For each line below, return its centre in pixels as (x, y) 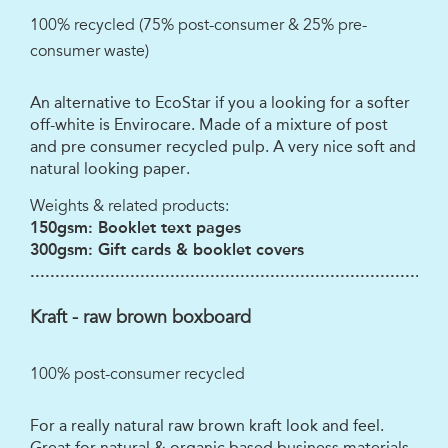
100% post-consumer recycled (137, 374)
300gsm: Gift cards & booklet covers (167, 250)
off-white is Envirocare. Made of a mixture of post (209, 125)
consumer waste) (89, 51)
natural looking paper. (110, 169)
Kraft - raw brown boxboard (140, 317)
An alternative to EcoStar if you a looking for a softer (220, 103)
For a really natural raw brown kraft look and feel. (207, 426)
